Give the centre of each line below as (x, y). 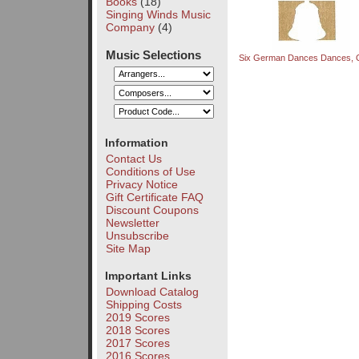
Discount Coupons (152, 210)
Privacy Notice (141, 184)
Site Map (128, 248)
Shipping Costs (143, 305)
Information (136, 142)
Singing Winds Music (158, 14)
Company (130, 27)
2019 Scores (137, 318)
